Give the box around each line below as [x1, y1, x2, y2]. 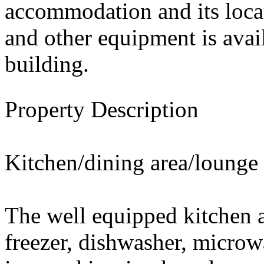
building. [5, 51, 89, 77]
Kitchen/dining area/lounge [5, 150, 258, 176]
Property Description [5, 97, 199, 123]
